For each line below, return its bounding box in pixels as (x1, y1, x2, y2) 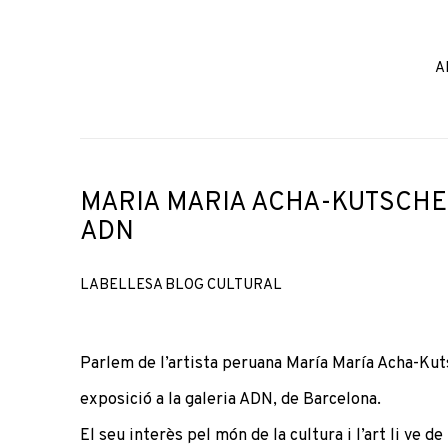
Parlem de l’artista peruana (80, 352, 286, 374)
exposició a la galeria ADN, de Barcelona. (80, 388, 381, 410)
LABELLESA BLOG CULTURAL (80, 275, 282, 295)
